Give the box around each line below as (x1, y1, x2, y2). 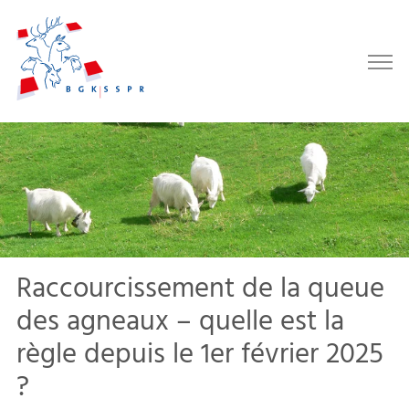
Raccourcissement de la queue (16, 267, 384, 312)
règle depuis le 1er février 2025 (16, 332, 383, 378)
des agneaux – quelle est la (16, 299, 344, 345)
